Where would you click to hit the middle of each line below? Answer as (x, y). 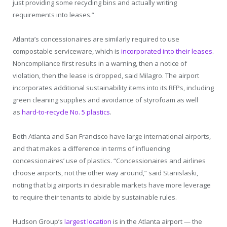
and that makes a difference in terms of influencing (91, 148)
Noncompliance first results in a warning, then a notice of (100, 63)
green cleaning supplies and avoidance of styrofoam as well (105, 100)
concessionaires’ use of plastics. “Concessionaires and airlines (109, 160)
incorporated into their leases (167, 51)
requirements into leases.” (53, 14)
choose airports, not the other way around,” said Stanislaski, (105, 173)
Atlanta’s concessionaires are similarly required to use (96, 39)
